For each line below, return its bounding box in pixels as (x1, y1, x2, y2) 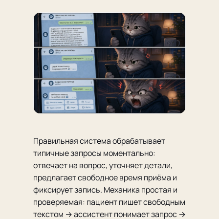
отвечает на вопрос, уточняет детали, (33, 160, 173, 171)
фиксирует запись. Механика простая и (33, 184, 177, 195)
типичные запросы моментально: (33, 148, 155, 158)
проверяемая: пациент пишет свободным (33, 197, 185, 207)
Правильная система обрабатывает (33, 135, 165, 146)
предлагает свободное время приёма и (33, 172, 177, 183)
